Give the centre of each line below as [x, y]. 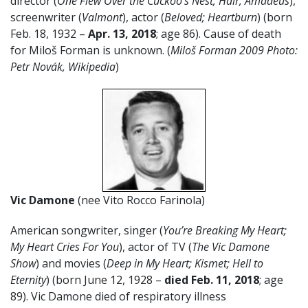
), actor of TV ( [155, 246]
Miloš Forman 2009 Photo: [234, 50]
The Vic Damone [231, 246]
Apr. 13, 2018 [122, 33]
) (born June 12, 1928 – [105, 279]
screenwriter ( [46, 17]
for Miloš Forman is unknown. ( [90, 50]
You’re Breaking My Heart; [225, 230]
